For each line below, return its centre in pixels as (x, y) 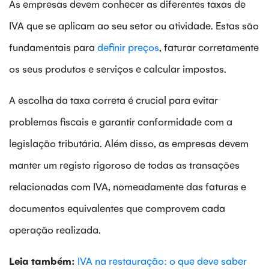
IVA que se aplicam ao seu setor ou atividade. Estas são (134, 25)
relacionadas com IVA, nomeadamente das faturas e (128, 186)
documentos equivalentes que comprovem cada (117, 207)
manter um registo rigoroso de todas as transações (124, 164)
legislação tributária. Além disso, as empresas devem (129, 143)
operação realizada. (55, 229)
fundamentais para (53, 47)
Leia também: (42, 260)
